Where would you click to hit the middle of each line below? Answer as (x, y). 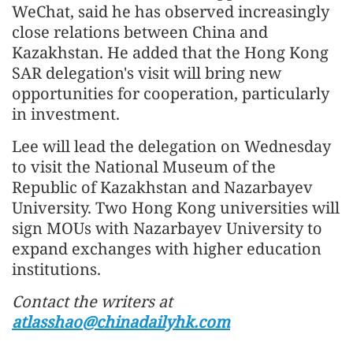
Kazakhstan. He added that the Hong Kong (170, 52)
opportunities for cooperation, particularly (171, 93)
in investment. (66, 113)
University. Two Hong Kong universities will (176, 207)
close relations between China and (140, 32)
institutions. (56, 269)
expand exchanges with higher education (167, 248)
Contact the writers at (92, 301)
